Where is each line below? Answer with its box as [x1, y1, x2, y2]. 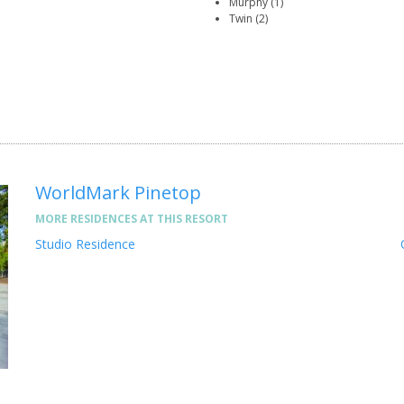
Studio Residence [35, 235, 135, 253]
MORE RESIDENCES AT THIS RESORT [35, 211, 228, 227]
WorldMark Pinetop [35, 180, 201, 206]
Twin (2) [229, 11, 268, 27]
